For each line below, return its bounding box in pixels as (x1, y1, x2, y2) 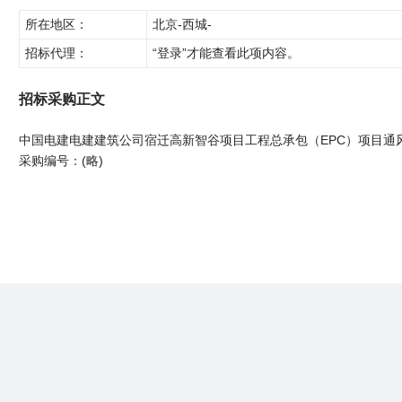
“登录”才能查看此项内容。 (153, 46, 300, 61)
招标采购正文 (19, 92, 105, 108)
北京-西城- (153, 17, 212, 32)
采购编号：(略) (19, 153, 103, 169)
